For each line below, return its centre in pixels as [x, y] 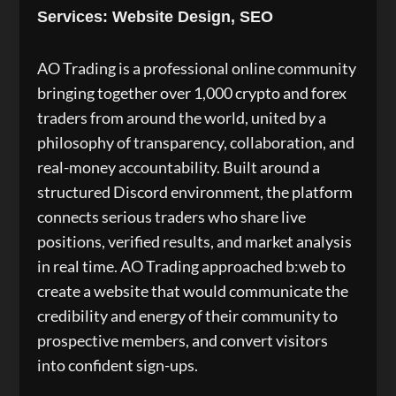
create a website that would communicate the [193, 291]
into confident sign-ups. [118, 365]
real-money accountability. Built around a [179, 167]
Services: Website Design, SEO [156, 17]
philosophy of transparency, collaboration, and [196, 142]
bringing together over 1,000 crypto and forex [192, 93]
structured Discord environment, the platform [195, 192]
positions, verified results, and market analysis [195, 241]
